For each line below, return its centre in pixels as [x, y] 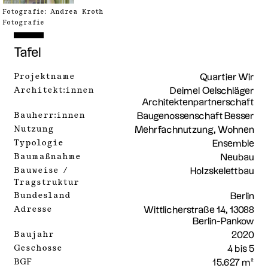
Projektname [44, 76]
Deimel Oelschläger [212, 91]
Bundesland [42, 195]
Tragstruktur [46, 182]
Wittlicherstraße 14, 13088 [199, 210]
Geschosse [38, 248]
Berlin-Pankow [223, 221]
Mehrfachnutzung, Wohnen [194, 130]
